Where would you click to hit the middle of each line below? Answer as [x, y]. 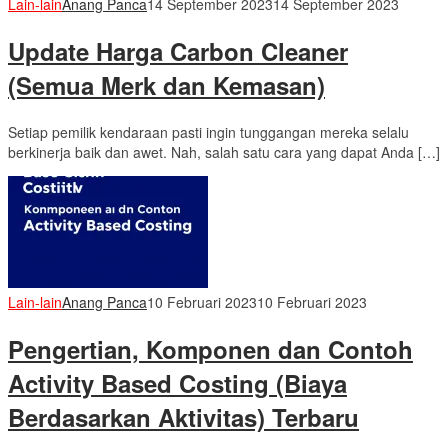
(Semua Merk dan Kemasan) [166, 85]
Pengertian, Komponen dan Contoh [210, 348]
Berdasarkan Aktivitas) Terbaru [183, 416]
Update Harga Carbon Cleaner [178, 51]
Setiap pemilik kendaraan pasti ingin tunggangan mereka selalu [208, 132]
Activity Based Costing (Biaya [177, 382]
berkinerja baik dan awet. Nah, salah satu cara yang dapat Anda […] [224, 152]
